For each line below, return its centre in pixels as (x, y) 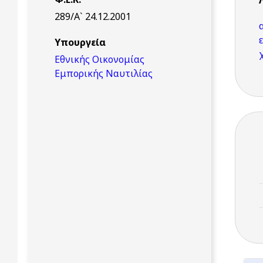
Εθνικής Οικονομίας (100, 59)
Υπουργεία (80, 42)
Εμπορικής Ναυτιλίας (104, 73)
